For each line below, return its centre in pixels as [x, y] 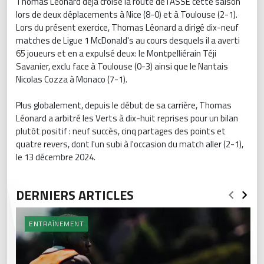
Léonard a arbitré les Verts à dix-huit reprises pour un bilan [127, 118]
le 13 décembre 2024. [57, 157]
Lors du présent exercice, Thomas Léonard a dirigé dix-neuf [127, 28]
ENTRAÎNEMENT [56, 224]
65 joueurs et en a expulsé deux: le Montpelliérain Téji [116, 54]
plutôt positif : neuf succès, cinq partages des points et [121, 131]
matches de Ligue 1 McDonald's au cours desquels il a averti [128, 41]
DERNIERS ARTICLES [75, 195]
